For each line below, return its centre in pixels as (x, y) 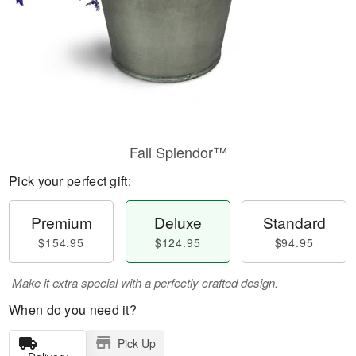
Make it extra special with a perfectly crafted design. (145, 282)
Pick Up (136, 343)
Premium (61, 222)
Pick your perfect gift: (70, 181)
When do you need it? (73, 310)
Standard (294, 222)
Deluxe (178, 222)
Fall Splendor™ (178, 152)
